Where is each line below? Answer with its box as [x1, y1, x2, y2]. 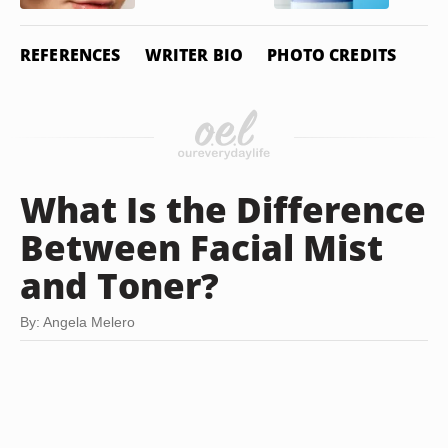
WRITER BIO [144, 44, 244, 66]
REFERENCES [20, 44, 121, 66]
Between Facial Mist [20, 223, 383, 271]
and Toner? [20, 261, 219, 309]
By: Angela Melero [20, 314, 135, 330]
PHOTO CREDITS [267, 44, 397, 66]
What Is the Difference [20, 185, 426, 233]
